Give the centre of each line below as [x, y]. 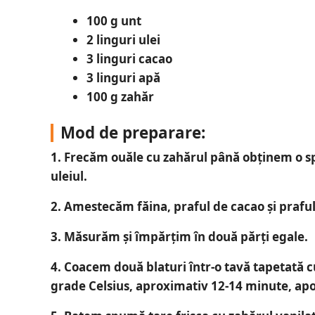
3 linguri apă [123, 77]
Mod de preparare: [133, 133]
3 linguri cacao [129, 58]
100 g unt [114, 20]
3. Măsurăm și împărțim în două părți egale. [179, 237]
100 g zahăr [120, 96]
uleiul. [69, 176]
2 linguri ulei [123, 39]
